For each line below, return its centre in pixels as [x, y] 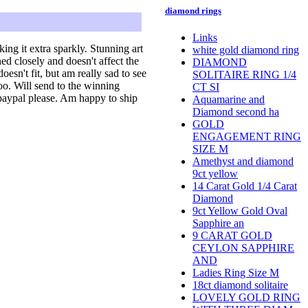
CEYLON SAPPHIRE [243, 248]
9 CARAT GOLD [232, 236]
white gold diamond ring [246, 50]
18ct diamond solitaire [240, 285]
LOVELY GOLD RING [246, 298]
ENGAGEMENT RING [247, 137]
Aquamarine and [229, 100]
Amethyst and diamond [243, 162]
